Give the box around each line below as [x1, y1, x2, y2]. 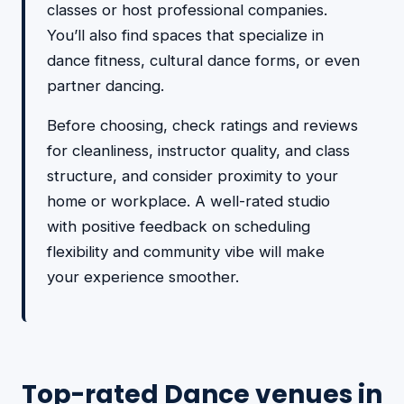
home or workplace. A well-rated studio [47, 192, 330, 210]
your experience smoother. [47, 268, 239, 286]
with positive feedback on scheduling [47, 217, 310, 235]
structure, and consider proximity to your [47, 167, 338, 185]
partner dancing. [47, 77, 164, 95]
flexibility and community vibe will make [47, 243, 325, 261]
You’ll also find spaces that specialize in [47, 26, 324, 44]
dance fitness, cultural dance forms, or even [47, 51, 360, 69]
